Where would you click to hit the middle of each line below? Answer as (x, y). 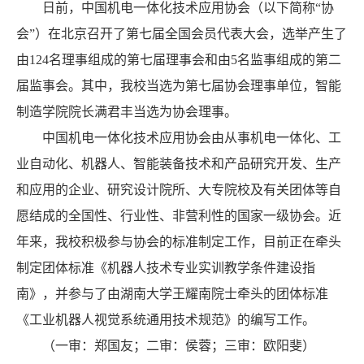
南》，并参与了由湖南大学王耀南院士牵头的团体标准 (172, 293)
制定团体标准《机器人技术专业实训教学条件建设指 (166, 267)
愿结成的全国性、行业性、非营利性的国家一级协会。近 (179, 215)
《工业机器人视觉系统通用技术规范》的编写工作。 (166, 319)
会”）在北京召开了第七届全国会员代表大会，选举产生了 (182, 33)
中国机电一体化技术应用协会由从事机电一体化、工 (192, 137)
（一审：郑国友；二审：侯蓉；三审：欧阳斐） (179, 345)
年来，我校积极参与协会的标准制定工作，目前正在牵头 (179, 241)
